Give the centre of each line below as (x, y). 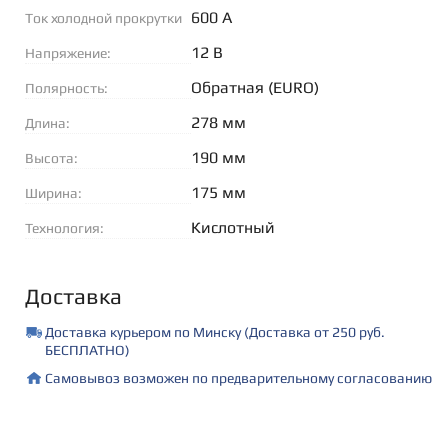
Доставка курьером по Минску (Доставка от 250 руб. (214, 332)
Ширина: (53, 193)
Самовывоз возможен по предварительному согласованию (238, 378)
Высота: (51, 158)
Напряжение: (67, 53)
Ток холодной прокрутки (103, 18)
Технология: (64, 228)
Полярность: (66, 88)
